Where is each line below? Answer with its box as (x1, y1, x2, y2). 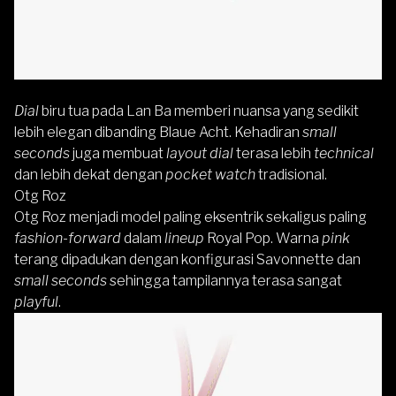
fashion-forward (14, 230, 121, 247)
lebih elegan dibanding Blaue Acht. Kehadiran (14, 124, 302, 141)
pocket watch (163, 166, 255, 184)
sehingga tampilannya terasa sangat (107, 272, 342, 290)
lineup (164, 230, 204, 247)
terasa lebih (233, 145, 314, 163)
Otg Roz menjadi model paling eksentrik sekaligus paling (14, 209, 367, 226)
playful (14, 293, 58, 311)
